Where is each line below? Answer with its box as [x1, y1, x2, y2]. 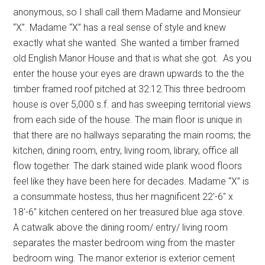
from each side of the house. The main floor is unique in [13, 114, 243, 126]
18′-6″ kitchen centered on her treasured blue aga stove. [13, 206, 250, 218]
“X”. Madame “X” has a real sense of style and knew [13, 22, 227, 34]
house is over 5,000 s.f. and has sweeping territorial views [13, 99, 251, 111]
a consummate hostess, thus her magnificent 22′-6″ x [13, 191, 234, 203]
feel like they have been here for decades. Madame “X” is [13, 176, 250, 188]
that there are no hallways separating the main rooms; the [13, 130, 251, 141]
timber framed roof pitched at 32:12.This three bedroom [13, 83, 246, 95]
